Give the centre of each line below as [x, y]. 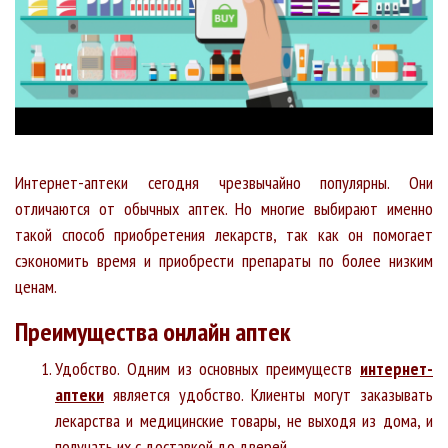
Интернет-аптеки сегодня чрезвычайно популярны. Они [224, 182]
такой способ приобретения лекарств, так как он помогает [224, 234]
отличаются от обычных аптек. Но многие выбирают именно [224, 208]
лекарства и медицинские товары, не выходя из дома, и [244, 420]
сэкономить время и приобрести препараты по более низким [224, 260]
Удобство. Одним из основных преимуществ [207, 368]
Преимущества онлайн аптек [153, 331]
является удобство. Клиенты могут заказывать [268, 394]
